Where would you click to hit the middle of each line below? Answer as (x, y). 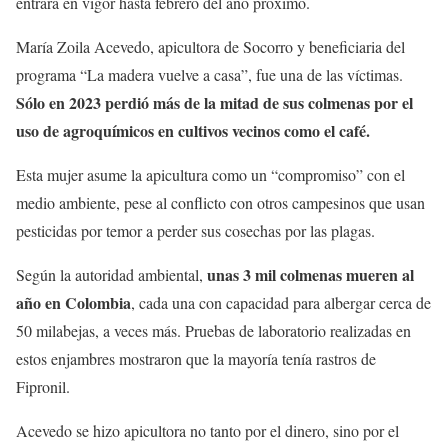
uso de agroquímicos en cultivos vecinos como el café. (193, 131)
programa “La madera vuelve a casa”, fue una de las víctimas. (209, 75)
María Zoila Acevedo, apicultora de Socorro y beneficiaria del (210, 47)
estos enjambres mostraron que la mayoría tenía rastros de (196, 359)
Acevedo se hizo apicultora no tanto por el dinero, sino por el (207, 431)
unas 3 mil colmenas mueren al (310, 275)
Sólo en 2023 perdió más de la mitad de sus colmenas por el (214, 103)
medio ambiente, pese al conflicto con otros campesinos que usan (220, 203)
